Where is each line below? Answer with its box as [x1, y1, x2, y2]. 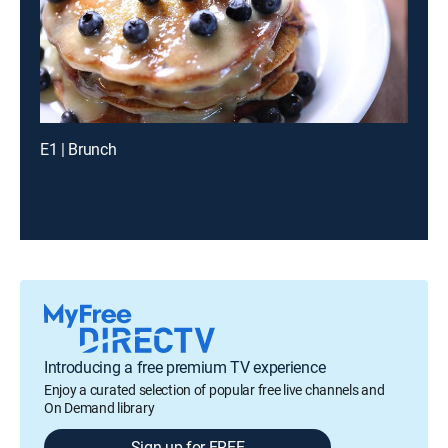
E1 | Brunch [40, 138, 117, 160]
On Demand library [44, 398, 155, 417]
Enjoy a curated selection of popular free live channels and [44, 380, 385, 399]
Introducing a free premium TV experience [44, 356, 326, 378]
